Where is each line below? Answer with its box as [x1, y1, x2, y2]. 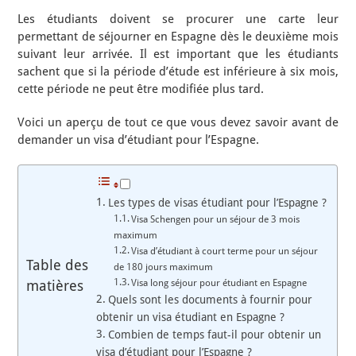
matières [26, 277, 84, 294]
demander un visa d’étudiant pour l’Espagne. [17, 133, 263, 147]
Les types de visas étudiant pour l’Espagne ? [107, 196, 327, 209]
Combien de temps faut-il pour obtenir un [107, 328, 321, 341]
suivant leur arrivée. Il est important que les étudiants [17, 47, 339, 61]
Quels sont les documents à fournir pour [107, 293, 312, 306]
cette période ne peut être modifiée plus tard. [17, 82, 265, 96]
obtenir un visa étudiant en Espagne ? [96, 311, 285, 323]
